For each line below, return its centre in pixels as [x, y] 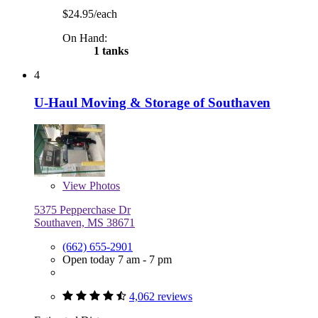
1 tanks [110, 51]
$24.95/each [90, 14]
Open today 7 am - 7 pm [117, 259]
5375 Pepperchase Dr [82, 209]
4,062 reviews [161, 296]
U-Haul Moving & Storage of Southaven [152, 103]
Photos [103, 185]
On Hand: [85, 38]
